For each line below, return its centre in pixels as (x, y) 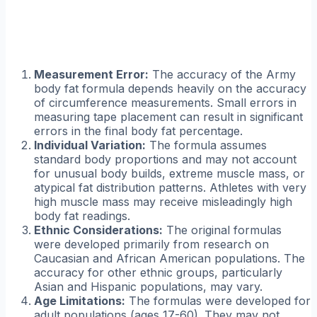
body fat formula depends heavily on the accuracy (170, 88)
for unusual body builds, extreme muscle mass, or (169, 173)
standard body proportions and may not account (165, 159)
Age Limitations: (80, 300)
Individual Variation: (90, 145)
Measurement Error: (91, 74)
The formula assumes (206, 145)
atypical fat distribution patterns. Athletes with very (170, 187)
